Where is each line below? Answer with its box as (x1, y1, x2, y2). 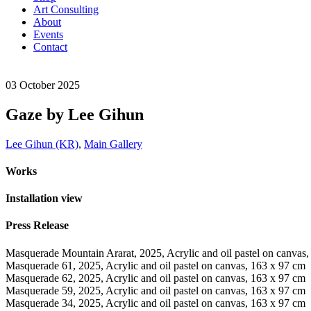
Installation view (6, 192, 83, 205)
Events (33, 28, 63, 40)
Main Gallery (84, 137, 142, 150)
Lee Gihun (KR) (6, 137, 78, 150)
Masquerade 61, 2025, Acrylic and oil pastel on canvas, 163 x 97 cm (6, 259, 305, 271)
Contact (33, 41, 67, 53)
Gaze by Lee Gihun (6, 105, 144, 124)
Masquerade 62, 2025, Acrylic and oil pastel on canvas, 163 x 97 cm (6, 271, 305, 284)
